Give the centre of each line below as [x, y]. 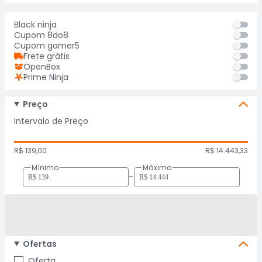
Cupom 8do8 [41, 35]
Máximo [157, 168]
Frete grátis [46, 56]
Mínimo [45, 168]
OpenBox [42, 67]
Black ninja [35, 25]
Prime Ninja [46, 77]
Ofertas [39, 244]
